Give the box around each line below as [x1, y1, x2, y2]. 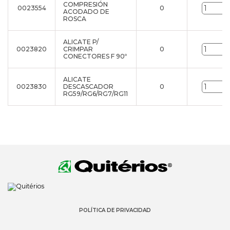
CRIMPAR [63, 45, 93, 53]
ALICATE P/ [63, 38, 99, 46]
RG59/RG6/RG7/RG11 [63, 90, 128, 98]
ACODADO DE [63, 8, 109, 15]
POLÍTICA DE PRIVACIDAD [79, 207, 151, 214]
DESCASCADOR [63, 83, 113, 90]
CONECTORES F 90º [63, 52, 127, 60]
